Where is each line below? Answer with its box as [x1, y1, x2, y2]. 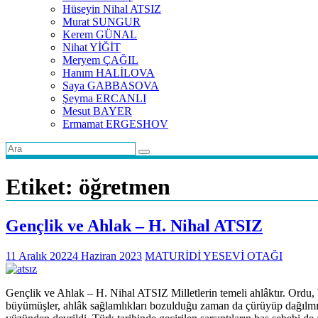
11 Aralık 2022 [6, 249, 72, 262]
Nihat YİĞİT [62, 41, 121, 53]
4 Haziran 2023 [72, 249, 142, 262]
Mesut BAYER [62, 105, 132, 117]
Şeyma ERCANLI [62, 92, 146, 104]
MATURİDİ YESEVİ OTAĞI [145, 249, 283, 262]
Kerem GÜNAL [62, 28, 137, 40]
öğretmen [79, 174, 170, 200]
